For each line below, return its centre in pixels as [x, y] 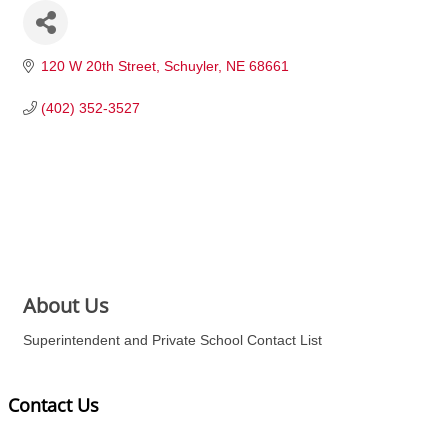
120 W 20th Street [98, 66]
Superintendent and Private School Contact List [172, 340]
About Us [66, 306]
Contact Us [53, 405]
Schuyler [190, 66]
